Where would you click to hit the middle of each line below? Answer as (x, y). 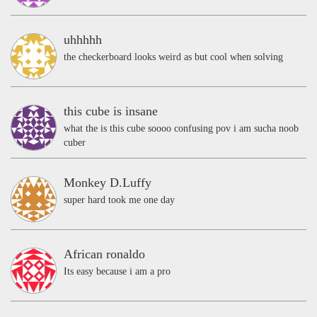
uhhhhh (83, 39)
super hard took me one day (119, 200)
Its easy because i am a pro (117, 271)
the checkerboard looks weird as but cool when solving (173, 57)
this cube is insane (111, 111)
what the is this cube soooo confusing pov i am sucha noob (181, 128)
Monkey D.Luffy (108, 182)
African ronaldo (104, 254)
